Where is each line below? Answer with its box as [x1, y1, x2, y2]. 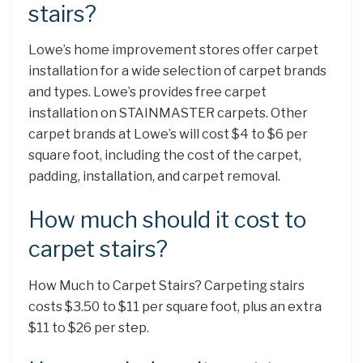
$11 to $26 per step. [28, 319, 149, 335]
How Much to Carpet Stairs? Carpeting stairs [28, 277, 305, 293]
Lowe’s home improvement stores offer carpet [28, 42, 318, 58]
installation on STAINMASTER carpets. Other [28, 105, 308, 122]
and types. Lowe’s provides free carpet [28, 84, 267, 100]
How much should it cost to [28, 207, 306, 234]
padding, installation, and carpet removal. [28, 169, 280, 185]
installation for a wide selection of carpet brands [28, 63, 327, 79]
